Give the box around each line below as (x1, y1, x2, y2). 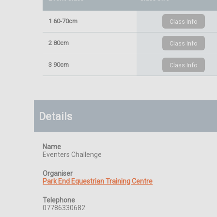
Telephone (43, 196, 76, 204)
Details (39, 110, 73, 123)
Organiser (43, 170, 73, 177)
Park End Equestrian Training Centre (43, 177, 153, 185)
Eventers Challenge (43, 151, 102, 158)
